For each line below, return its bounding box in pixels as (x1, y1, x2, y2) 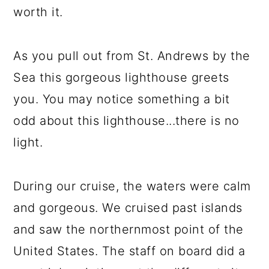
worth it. (13, 5, 63, 19)
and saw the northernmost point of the (13, 222, 244, 237)
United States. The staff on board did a (13, 244, 246, 258)
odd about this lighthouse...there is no (13, 113, 240, 128)
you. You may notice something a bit (13, 92, 230, 106)
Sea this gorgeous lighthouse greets (13, 70, 229, 85)
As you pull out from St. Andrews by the (13, 49, 250, 63)
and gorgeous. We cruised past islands (13, 201, 243, 215)
